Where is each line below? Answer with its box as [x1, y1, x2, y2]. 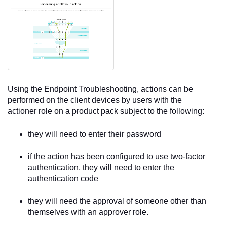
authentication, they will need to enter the [28, 163, 174, 172]
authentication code [28, 174, 98, 183]
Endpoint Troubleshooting [44, 85, 137, 94]
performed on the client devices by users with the [8, 96, 182, 105]
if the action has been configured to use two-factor [28, 152, 205, 161]
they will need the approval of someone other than [28, 197, 206, 206]
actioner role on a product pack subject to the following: [8, 107, 204, 116]
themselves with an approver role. [28, 208, 148, 217]
